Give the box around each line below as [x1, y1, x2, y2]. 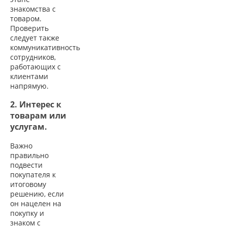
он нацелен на [10, 198, 61, 208]
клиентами [10, 71, 48, 81]
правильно [10, 150, 49, 160]
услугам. [10, 121, 47, 133]
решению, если [10, 188, 64, 199]
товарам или [10, 110, 66, 122]
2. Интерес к [10, 99, 61, 110]
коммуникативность [10, 42, 80, 52]
